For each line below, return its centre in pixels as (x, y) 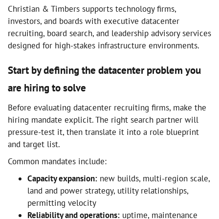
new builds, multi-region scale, (153, 178)
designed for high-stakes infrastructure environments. (104, 45)
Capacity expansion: (62, 178)
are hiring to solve (47, 88)
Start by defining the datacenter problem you (104, 70)
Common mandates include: (57, 161)
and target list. (34, 144)
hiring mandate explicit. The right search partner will (103, 120)
